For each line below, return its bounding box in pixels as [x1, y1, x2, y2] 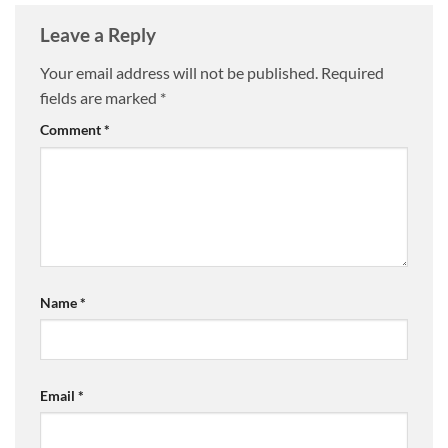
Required [321, 62, 384, 82]
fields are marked [40, 87, 160, 107]
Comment [40, 120, 104, 138]
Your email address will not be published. [40, 62, 318, 82]
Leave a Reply [40, 23, 160, 47]
